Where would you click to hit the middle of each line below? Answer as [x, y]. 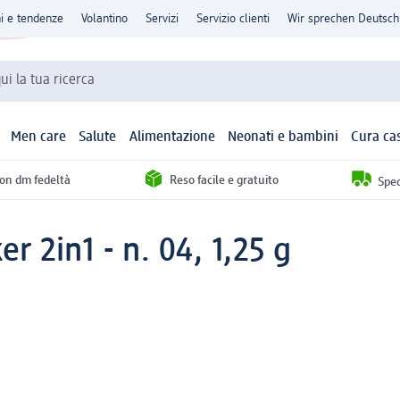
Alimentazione [172, 138]
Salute [98, 138]
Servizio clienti [233, 19]
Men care [39, 138]
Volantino [104, 19]
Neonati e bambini [283, 138]
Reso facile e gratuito [224, 180]
